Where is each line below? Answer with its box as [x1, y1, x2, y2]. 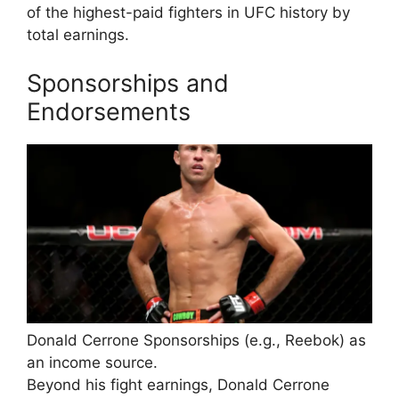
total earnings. [27, 26, 129, 45]
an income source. [27, 353, 158, 371]
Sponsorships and [27, 68, 229, 98]
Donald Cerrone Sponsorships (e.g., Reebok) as [27, 330, 366, 349]
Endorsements [27, 96, 191, 126]
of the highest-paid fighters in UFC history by [27, 4, 350, 22]
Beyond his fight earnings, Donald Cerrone [27, 375, 330, 394]
